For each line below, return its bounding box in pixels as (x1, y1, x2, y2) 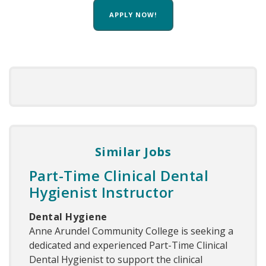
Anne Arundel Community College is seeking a (29, 224, 233, 238)
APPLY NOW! (109, 10, 157, 20)
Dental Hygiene (29, 210, 107, 224)
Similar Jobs (94, 144, 172, 160)
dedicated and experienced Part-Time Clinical (29, 239, 227, 252)
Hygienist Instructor (29, 182, 174, 202)
